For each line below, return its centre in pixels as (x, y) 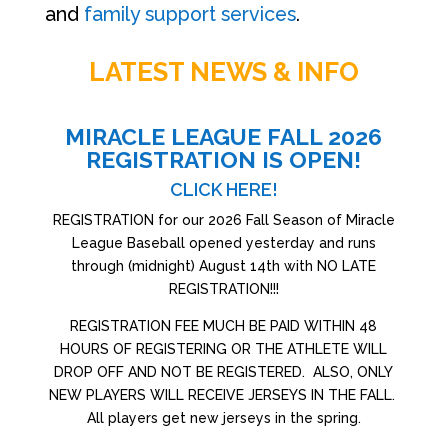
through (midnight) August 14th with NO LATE (224, 266)
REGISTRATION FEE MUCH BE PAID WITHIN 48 (224, 326)
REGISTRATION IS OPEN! (224, 159)
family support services (189, 14)
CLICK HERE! (223, 189)
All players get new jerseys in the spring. (223, 418)
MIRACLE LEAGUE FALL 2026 (224, 136)
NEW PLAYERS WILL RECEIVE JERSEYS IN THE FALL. (223, 395)
